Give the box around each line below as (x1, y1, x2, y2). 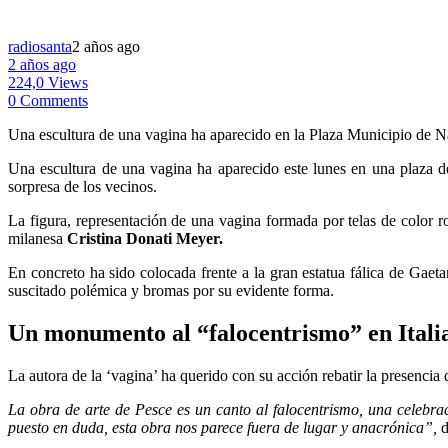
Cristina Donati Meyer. (67, 229, 223, 247)
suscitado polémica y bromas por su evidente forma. (8, 281, 334, 299)
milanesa (8, 229, 67, 247)
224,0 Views (8, 73, 88, 91)
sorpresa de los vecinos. (8, 177, 157, 195)
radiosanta (8, 37, 72, 55)
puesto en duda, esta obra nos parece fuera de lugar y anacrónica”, (8, 418, 441, 436)
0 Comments (8, 91, 88, 109)
